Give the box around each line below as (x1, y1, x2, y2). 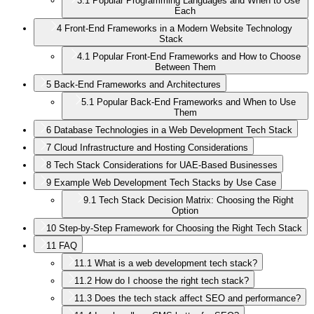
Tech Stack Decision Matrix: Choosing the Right (99, 194, 294, 205)
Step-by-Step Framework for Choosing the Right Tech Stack (59, 222, 302, 233)
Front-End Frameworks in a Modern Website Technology (64, 22, 292, 34)
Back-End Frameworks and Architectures (54, 78, 221, 90)
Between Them (154, 61, 216, 72)
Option (172, 205, 198, 216)
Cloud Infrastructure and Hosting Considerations (54, 142, 248, 153)
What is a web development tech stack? (95, 257, 257, 268)
